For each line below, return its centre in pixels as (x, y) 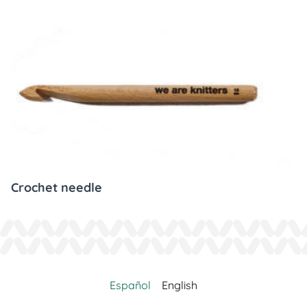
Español (130, 285)
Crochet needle (57, 187)
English (180, 285)
